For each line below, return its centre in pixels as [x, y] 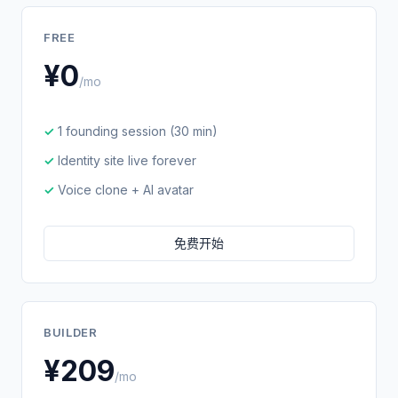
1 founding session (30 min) [138, 131]
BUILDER [71, 332]
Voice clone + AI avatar [126, 190]
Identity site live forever [127, 160]
